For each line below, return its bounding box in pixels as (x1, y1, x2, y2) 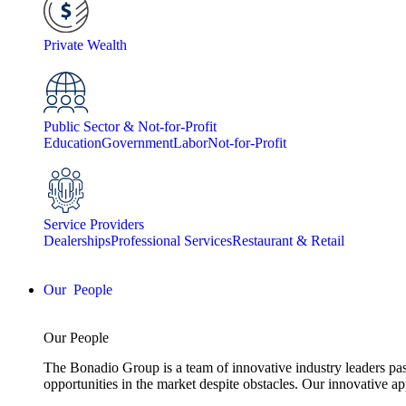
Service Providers (43, 217, 144, 232)
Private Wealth (43, 37, 127, 53)
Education (43, 135, 101, 150)
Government (101, 135, 173, 150)
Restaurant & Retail (232, 233, 344, 248)
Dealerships (43, 233, 111, 248)
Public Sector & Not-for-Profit (43, 119, 217, 134)
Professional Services (111, 233, 232, 248)
